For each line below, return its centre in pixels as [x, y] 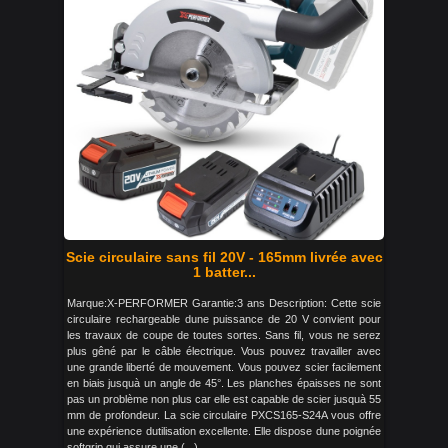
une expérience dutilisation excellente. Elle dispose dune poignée [224, 431]
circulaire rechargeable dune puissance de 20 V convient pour [224, 319]
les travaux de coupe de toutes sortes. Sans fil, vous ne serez [224, 335]
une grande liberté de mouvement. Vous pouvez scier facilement [224, 367]
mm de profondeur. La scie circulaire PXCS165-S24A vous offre [224, 415]
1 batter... [224, 272]
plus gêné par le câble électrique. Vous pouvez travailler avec [224, 351]
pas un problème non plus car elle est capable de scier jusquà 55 [224, 399]
